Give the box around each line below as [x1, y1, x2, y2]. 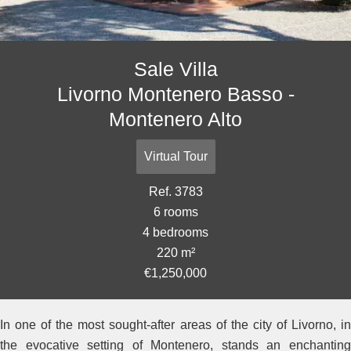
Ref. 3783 [148, 185, 203, 198]
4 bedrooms [143, 226, 208, 239]
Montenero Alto [109, 108, 242, 130]
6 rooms [153, 205, 198, 219]
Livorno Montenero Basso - [56, 83, 295, 105]
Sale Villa [133, 58, 218, 80]
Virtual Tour [143, 150, 208, 163]
